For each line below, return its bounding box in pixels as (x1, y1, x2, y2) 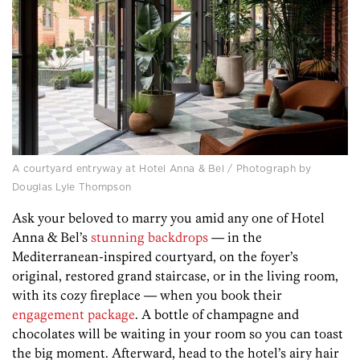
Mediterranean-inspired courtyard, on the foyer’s (12, 248, 298, 265)
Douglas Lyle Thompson (12, 180, 132, 194)
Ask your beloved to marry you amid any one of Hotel (12, 210, 325, 227)
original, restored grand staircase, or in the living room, (12, 268, 338, 284)
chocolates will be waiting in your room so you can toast (12, 325, 343, 342)
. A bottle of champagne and (135, 306, 299, 323)
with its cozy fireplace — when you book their (12, 287, 282, 304)
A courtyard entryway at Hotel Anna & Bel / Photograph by (12, 162, 312, 176)
